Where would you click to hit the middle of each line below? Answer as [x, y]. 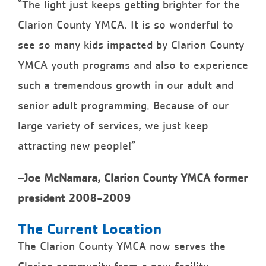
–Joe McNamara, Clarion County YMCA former [133, 178]
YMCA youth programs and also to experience [133, 65]
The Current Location [90, 228]
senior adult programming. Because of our [123, 105]
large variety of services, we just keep [113, 126]
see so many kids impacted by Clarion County [131, 45]
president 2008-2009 [74, 198]
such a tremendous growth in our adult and [126, 85]
